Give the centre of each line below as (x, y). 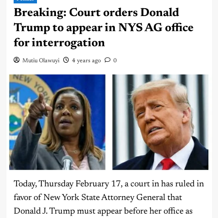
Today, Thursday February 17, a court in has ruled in (109, 184)
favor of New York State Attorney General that (98, 198)
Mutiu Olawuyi (41, 61)
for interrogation (59, 44)
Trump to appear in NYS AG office (103, 28)
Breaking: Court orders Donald (96, 13)
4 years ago (86, 61)
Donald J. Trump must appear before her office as (103, 211)
